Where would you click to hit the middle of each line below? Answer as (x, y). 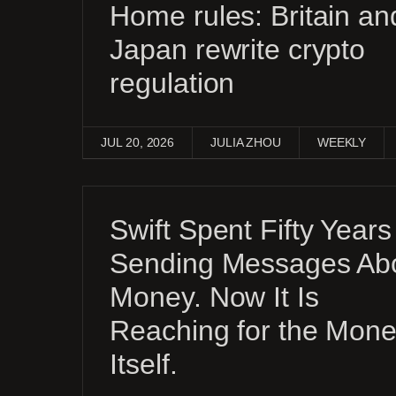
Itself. (144, 364)
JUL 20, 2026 (138, 142)
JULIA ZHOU (246, 142)
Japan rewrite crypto (238, 49)
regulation (172, 83)
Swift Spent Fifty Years (251, 230)
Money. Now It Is (214, 297)
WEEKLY (342, 142)
